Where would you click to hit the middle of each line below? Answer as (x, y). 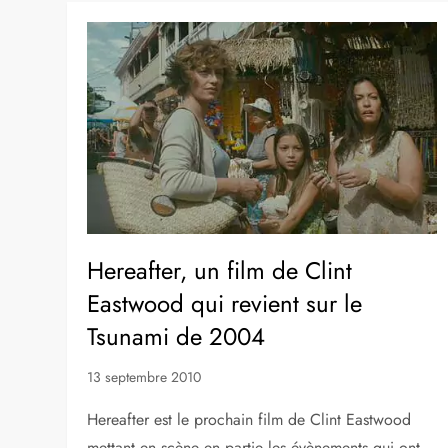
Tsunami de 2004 (176, 337)
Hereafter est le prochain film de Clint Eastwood (249, 420)
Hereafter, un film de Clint (220, 271)
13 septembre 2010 (144, 377)
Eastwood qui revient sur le (225, 304)
